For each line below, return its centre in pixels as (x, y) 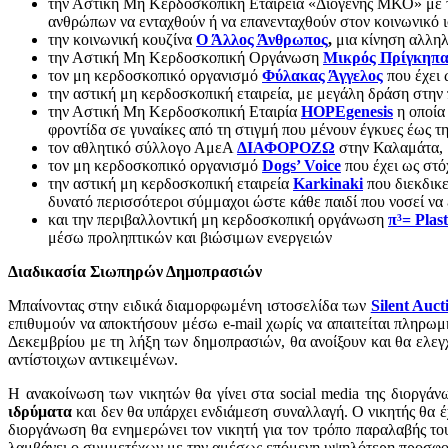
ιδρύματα (40, 411)
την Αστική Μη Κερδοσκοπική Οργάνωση (185, 57)
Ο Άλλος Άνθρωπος (262, 39)
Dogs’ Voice (301, 165)
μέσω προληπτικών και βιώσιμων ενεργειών (192, 237)
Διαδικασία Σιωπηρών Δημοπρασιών (135, 271)
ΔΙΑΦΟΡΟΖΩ (286, 147)
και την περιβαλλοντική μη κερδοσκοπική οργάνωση (218, 219)
